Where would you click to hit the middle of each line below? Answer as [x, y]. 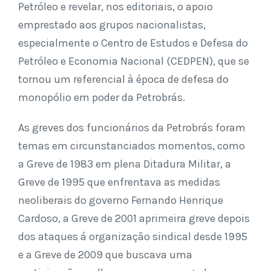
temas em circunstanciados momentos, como [132, 146]
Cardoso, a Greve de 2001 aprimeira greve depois [134, 218]
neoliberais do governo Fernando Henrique [121, 200]
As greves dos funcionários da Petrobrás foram [132, 128]
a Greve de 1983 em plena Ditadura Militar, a [125, 164]
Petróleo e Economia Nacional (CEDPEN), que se [134, 61]
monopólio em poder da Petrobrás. [102, 97]
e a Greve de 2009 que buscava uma [105, 255]
